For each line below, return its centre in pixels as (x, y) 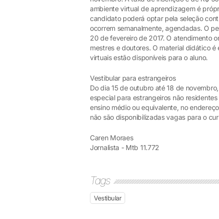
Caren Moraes (112, 138)
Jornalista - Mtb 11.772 (125, 147)
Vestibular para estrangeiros (133, 78)
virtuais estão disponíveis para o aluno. (149, 57)
